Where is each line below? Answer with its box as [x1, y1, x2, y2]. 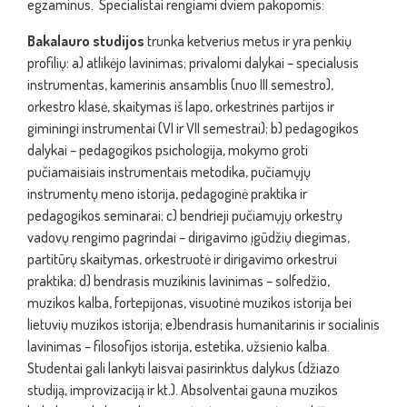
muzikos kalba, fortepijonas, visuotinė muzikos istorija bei [27, 293, 352, 312]
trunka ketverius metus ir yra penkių [144, 32, 352, 50]
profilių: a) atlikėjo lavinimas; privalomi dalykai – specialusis [27, 54, 359, 72]
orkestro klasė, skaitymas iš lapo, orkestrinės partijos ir [27, 97, 334, 115]
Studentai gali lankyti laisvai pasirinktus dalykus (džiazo [27, 359, 340, 377]
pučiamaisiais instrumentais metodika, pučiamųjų [27, 163, 311, 181]
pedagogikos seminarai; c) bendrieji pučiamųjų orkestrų [27, 206, 342, 224]
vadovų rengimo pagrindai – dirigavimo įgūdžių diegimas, [27, 228, 350, 246]
